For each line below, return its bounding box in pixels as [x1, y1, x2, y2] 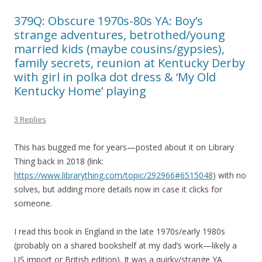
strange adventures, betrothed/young [14, 27, 225, 43]
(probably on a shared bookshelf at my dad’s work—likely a [14, 240, 237, 251]
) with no [213, 170, 246, 181]
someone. [14, 198, 52, 209]
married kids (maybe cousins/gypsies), [14, 41, 225, 57]
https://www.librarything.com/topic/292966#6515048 [14, 170, 213, 181]
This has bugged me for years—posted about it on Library [14, 142, 234, 153]
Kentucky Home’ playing [14, 83, 146, 99]
